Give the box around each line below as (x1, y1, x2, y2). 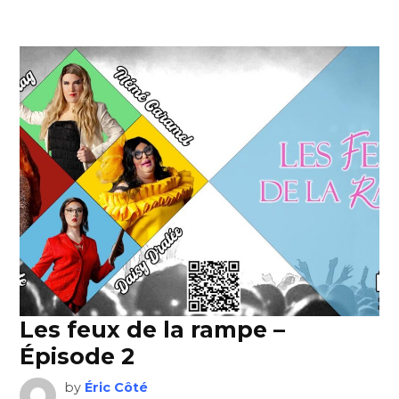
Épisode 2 (20, 342, 135, 370)
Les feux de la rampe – (20, 315, 286, 343)
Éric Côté (84, 379, 148, 395)
